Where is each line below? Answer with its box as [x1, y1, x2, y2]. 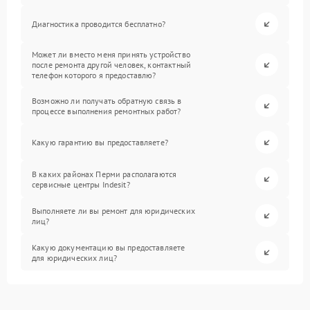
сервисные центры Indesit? [32, 179, 130, 190]
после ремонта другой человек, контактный [32, 60, 191, 71]
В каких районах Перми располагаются [32, 168, 177, 179]
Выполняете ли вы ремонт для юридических [32, 205, 195, 216]
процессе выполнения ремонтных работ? [32, 105, 181, 116]
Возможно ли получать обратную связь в [32, 95, 182, 106]
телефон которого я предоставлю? [32, 70, 156, 81]
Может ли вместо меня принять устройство [32, 49, 190, 60]
